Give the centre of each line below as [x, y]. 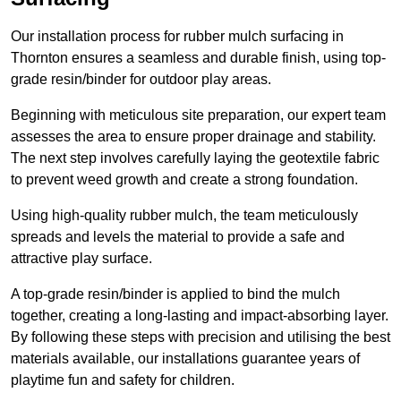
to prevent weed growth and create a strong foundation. [184, 180]
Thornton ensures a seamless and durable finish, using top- [198, 58]
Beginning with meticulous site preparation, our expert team [198, 115]
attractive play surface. [81, 259]
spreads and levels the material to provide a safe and [178, 237]
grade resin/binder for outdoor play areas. [141, 80]
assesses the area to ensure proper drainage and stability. [193, 137]
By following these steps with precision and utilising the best [200, 337]
